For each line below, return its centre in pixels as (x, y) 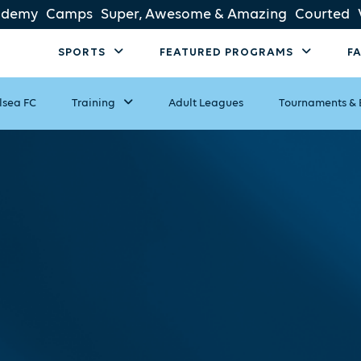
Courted (322, 15)
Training (94, 103)
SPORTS (82, 53)
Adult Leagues (206, 103)
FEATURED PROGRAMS (227, 53)
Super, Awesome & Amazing (194, 15)
